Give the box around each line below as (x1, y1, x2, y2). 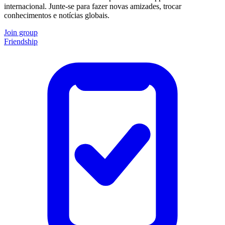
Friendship (4, 37, 38, 46)
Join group (4, 28, 38, 37)
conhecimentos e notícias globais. (4, 11, 109, 20)
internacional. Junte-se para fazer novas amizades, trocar (4, 2, 181, 11)
